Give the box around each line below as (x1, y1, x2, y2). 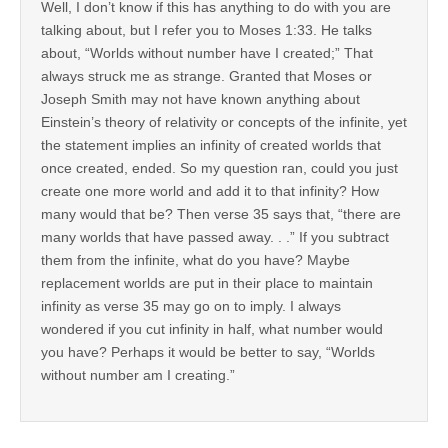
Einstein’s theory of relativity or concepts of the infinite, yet (41, 113, 407, 130)
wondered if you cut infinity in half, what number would (41, 320, 383, 337)
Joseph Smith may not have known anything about (41, 90, 360, 107)
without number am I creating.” (41, 366, 235, 383)
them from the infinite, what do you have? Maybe (41, 251, 350, 268)
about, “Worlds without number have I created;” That (41, 44, 373, 61)
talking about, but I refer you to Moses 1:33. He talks (41, 21, 372, 38)
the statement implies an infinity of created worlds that (41, 136, 381, 153)
